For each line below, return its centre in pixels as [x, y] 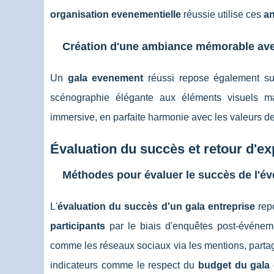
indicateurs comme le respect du [124, 265]
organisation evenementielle [116, 14]
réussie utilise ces [222, 14]
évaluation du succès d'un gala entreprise [156, 206]
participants [78, 226]
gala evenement [106, 78]
